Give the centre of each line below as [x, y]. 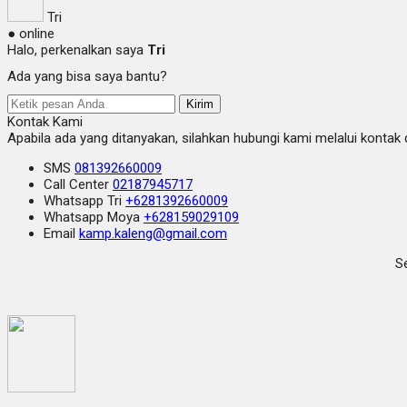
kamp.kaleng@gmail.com [153, 233]
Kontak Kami [45, 121]
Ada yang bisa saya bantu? [87, 76]
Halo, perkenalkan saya [77, 50]
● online [31, 33]
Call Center [78, 184]
